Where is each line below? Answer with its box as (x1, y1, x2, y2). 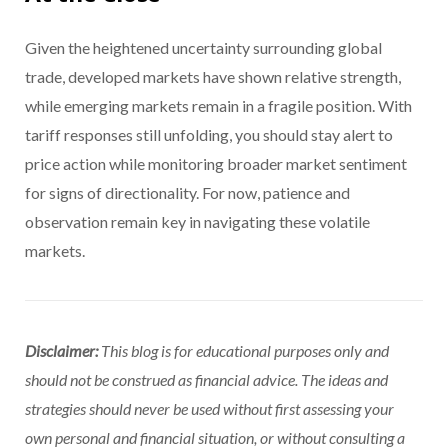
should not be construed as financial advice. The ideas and (25, 369, 388, 389)
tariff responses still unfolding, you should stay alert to (25, 124, 393, 144)
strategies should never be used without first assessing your (25, 398, 394, 418)
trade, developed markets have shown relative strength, (25, 66, 401, 86)
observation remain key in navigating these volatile (25, 211, 370, 231)
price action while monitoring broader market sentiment (25, 153, 407, 173)
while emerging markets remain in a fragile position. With (25, 95, 412, 115)
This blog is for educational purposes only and (101, 340, 389, 360)
